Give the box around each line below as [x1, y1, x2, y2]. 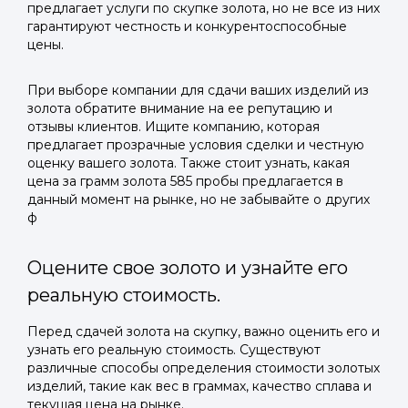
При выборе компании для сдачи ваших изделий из [27, 82, 369, 98]
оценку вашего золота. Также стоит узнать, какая [27, 155, 350, 171]
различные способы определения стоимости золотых [27, 360, 380, 376]
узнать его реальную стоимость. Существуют [27, 342, 321, 358]
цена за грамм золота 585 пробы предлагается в [27, 173, 343, 189]
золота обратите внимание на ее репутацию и [27, 100, 332, 117]
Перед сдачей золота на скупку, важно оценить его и [27, 323, 380, 340]
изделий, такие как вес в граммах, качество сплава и [27, 378, 372, 394]
